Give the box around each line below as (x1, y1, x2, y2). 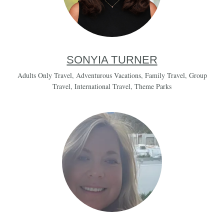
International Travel (74, 81, 130, 91)
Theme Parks (134, 81, 171, 91)
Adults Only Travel (17, 70, 72, 80)
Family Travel (144, 70, 185, 80)
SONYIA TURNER (66, 53, 157, 66)
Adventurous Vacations (75, 70, 141, 80)
